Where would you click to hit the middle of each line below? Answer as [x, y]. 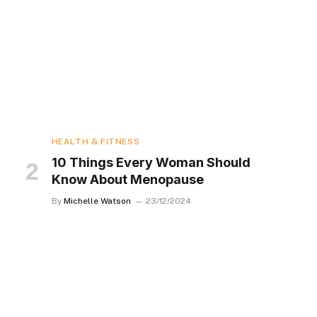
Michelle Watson [97, 201]
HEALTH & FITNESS [96, 141]
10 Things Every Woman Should [151, 162]
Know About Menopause [127, 179]
